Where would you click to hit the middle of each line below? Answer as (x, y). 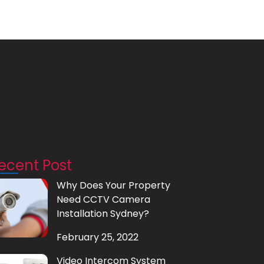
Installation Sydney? (103, 214)
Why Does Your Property (113, 186)
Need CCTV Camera (103, 200)
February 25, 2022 (98, 237)
